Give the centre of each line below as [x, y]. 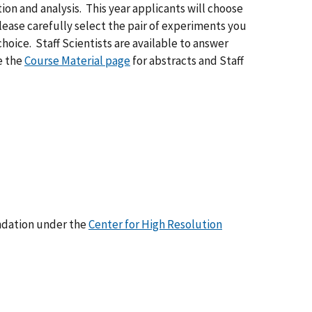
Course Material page [77, 60]
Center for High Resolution [155, 224]
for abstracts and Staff [187, 60]
